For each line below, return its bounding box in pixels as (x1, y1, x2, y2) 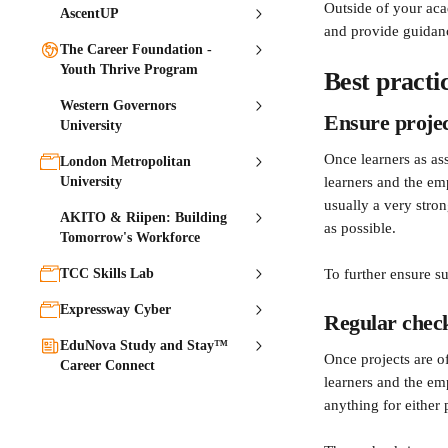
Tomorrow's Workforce (60, 230, 200, 245)
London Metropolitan (60, 154, 191, 169)
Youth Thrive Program (60, 62, 198, 77)
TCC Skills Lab (60, 266, 154, 281)
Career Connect (60, 358, 155, 373)
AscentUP (60, 6, 119, 21)
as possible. (324, 220, 396, 236)
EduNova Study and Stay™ (60, 338, 228, 353)
